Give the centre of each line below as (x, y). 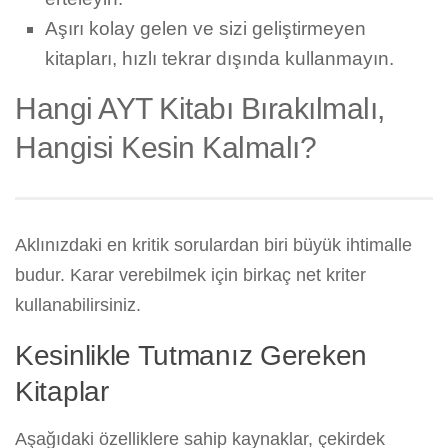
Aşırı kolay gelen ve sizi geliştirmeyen (205, 29)
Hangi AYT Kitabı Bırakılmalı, (200, 108)
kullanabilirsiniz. (78, 305)
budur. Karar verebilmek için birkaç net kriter (190, 275)
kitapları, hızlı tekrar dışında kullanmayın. (219, 59)
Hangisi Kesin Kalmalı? (165, 147)
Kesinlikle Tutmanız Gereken (191, 356)
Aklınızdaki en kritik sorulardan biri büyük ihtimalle (213, 245)
